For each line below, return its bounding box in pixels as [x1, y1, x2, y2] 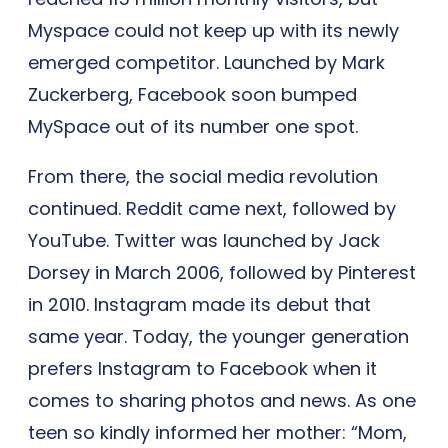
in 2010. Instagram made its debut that [28, 291, 371, 317]
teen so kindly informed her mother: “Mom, [28, 419, 407, 445]
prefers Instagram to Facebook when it [28, 355, 377, 381]
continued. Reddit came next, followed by [28, 195, 396, 221]
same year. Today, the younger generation [28, 323, 409, 349]
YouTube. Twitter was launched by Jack [28, 227, 380, 253]
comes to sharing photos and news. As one [28, 387, 416, 413]
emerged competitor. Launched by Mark [28, 49, 385, 75]
